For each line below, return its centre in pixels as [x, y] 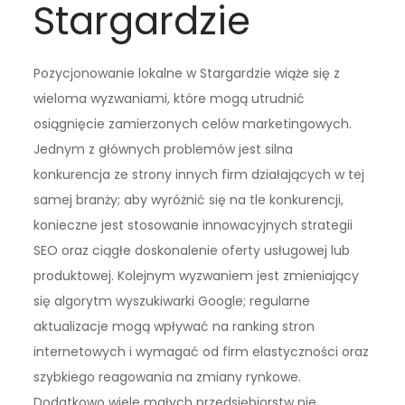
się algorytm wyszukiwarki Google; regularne [172, 301]
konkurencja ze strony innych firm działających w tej [199, 175]
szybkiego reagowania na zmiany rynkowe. [168, 377]
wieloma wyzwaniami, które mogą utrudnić [170, 99]
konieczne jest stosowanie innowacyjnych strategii [193, 226]
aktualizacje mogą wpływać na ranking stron [174, 327]
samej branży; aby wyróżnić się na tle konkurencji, [189, 200]
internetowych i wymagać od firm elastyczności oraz [202, 352]
